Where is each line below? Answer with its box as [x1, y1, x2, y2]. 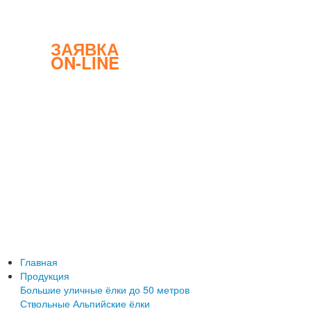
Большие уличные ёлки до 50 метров [20, 283, 190, 296]
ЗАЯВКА [51, 37, 119, 60]
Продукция [20, 269, 69, 283]
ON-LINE [51, 51, 119, 74]
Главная [20, 255, 58, 269]
